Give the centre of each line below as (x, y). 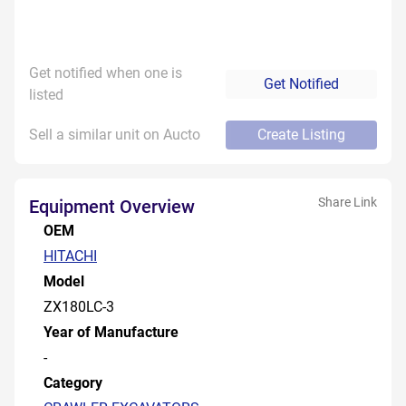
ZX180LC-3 (79, 307)
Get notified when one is (106, 73)
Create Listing (301, 135)
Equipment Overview (112, 207)
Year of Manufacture (111, 332)
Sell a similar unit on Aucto (115, 135)
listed (46, 95)
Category (73, 383)
